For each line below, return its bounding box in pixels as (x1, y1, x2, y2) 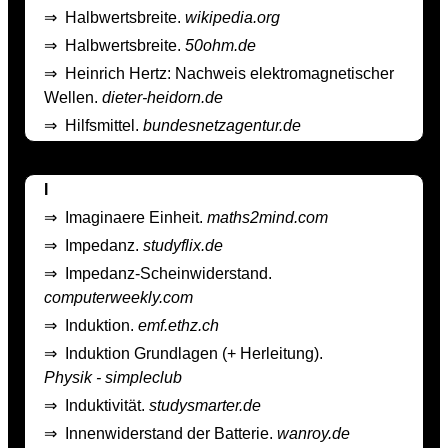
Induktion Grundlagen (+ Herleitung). (65, 344, 323, 362)
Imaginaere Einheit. (65, 208, 207, 226)
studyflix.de (143, 236, 223, 254)
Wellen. (44, 88, 102, 106)
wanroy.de (277, 424, 350, 442)
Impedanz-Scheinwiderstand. (65, 264, 272, 282)
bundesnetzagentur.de (143, 116, 301, 134)
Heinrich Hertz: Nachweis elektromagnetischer (65, 64, 394, 82)
